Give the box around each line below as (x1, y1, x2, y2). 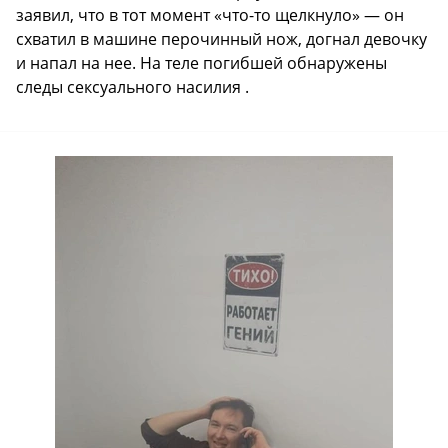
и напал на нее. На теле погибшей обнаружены (16, 52, 387, 75)
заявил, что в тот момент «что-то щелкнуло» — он (16, 4, 404, 27)
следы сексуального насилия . (16, 76, 249, 99)
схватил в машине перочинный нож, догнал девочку (16, 28, 427, 51)
